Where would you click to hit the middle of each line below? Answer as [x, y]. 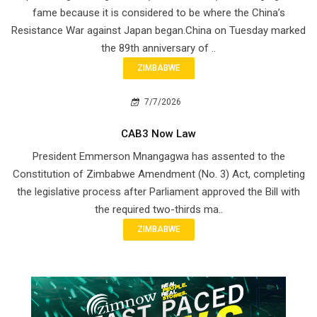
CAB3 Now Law [158, 134]
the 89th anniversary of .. [158, 48]
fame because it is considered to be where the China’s [158, 13]
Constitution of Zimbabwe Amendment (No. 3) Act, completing [158, 174]
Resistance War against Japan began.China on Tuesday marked [158, 31]
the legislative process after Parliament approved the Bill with [158, 192]
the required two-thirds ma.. [158, 210]
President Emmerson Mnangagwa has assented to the [158, 157]
